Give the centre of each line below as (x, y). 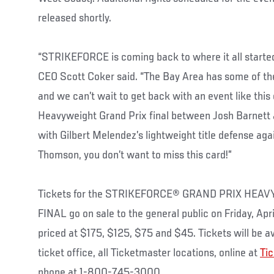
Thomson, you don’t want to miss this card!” (135, 155)
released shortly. (75, 18)
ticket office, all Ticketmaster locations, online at (149, 253)
